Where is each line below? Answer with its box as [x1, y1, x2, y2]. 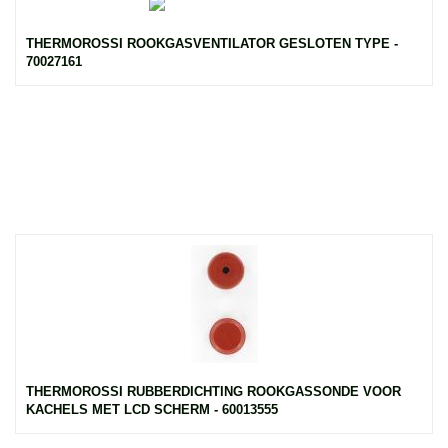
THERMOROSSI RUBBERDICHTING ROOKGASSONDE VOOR [26, 383, 401, 399]
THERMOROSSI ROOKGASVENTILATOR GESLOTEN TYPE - [26, 36, 398, 51]
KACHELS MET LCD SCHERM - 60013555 [26, 401, 278, 417]
